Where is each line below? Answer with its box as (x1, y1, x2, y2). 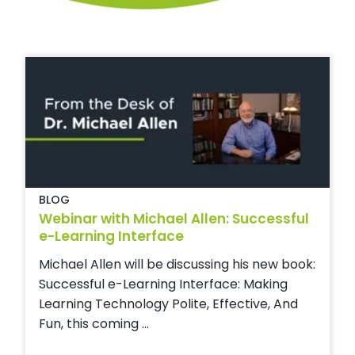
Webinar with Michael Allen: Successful (39, 209, 309, 229)
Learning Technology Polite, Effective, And (39, 295, 298, 314)
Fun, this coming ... (39, 315, 149, 334)
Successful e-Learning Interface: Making (39, 275, 288, 294)
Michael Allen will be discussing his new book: (39, 255, 315, 274)
